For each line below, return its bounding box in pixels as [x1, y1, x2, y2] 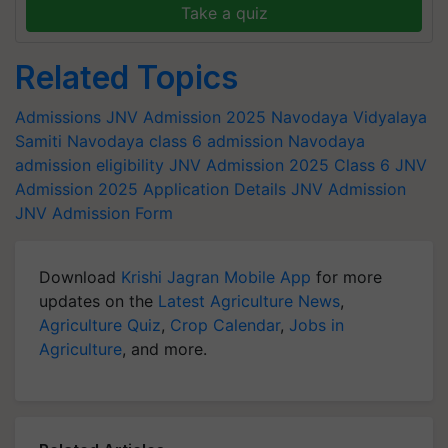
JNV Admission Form [15, 202, 173, 223]
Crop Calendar [170, 314, 280, 335]
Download [39, 266, 121, 287]
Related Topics [15, 57, 238, 97]
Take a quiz [180, 2, 268, 23]
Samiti [15, 130, 62, 151]
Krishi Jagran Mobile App [121, 266, 311, 287]
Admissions [15, 106, 101, 127]
